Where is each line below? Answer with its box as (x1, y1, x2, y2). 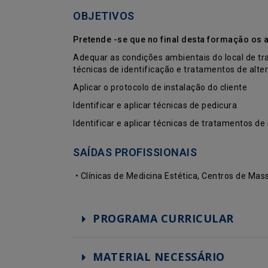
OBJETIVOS (73, 10, 135, 22)
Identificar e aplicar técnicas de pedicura (73, 100, 237, 110)
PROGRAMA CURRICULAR (93, 211, 234, 226)
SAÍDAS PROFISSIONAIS (73, 146, 197, 159)
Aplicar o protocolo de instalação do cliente (73, 83, 247, 92)
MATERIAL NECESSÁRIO (93, 249, 225, 264)
